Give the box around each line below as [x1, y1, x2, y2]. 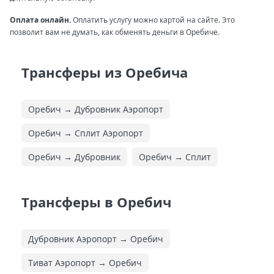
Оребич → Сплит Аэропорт [28, 127, 143, 139]
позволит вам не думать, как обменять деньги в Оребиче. [10, 27, 220, 37]
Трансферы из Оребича [21, 63, 188, 81]
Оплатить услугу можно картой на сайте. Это [71, 15, 235, 25]
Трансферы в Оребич [21, 193, 171, 211]
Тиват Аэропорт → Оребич [28, 257, 142, 268]
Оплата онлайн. [10, 15, 71, 25]
